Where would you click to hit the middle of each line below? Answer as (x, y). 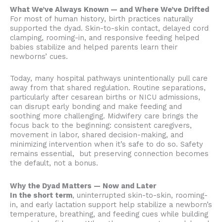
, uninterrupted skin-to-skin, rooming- (140, 195)
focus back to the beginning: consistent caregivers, (101, 126)
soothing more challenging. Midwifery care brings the (104, 116)
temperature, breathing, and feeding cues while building (109, 214)
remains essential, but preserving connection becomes (109, 154)
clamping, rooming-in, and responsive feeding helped (105, 37)
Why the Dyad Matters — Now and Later (83, 186)
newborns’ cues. (39, 56)
